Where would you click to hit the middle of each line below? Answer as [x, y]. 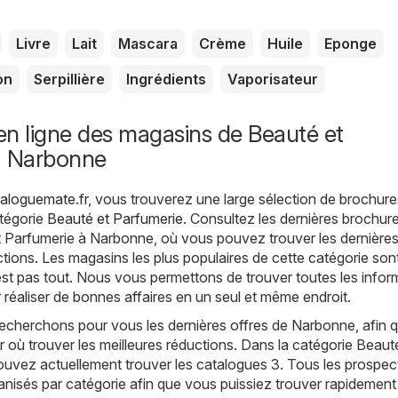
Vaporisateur [273, 79]
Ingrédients [166, 79]
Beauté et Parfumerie [115, 218]
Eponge [350, 43]
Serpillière [69, 79]
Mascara [148, 43]
